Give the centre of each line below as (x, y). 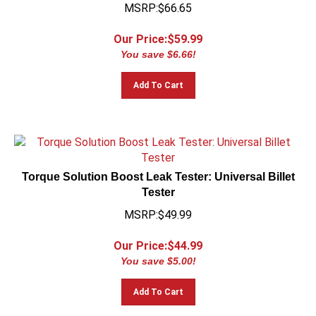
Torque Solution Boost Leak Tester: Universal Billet (158, 170)
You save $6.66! (158, 48)
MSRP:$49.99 (158, 208)
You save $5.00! (158, 255)
